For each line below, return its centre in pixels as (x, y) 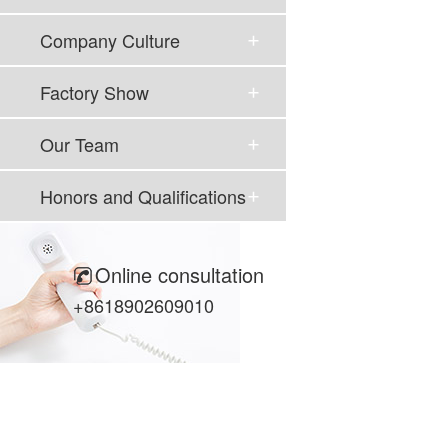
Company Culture (110, 40)
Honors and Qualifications (143, 196)
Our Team (79, 144)
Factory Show (94, 92)
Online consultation (179, 274)
